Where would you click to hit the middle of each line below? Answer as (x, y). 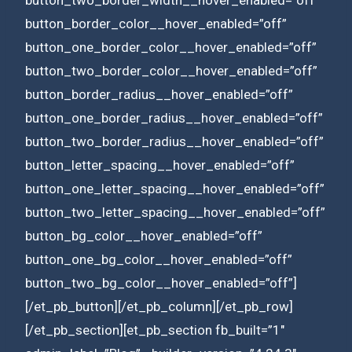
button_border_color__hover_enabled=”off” (156, 23)
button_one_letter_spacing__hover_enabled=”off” (175, 188)
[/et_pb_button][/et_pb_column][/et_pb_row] (159, 306)
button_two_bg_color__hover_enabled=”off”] (161, 282)
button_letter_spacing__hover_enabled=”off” (160, 165)
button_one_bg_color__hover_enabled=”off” (159, 259)
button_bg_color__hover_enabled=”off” (144, 235)
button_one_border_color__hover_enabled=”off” (171, 47)
